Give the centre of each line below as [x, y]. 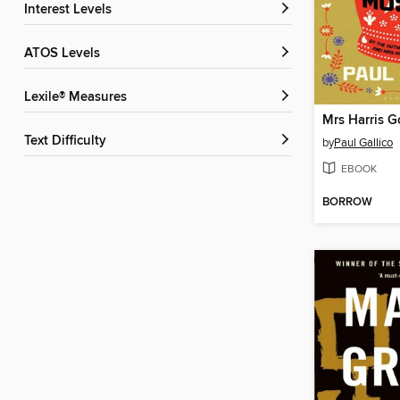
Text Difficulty [68, 142]
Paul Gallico [363, 143]
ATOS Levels [66, 54]
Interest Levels [70, 10]
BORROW [347, 203]
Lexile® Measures [79, 98]
